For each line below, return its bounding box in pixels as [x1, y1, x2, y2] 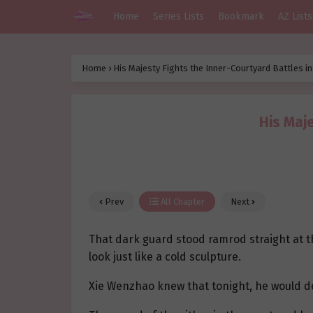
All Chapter [159, 196, 205, 208]
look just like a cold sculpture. [89, 250, 241, 264]
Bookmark [218, 10, 264, 22]
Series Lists [153, 10, 204, 22]
